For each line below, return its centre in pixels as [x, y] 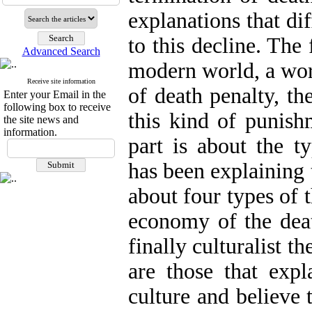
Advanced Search [61, 51]
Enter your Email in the [55, 94]
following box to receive [57, 107]
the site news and [41, 119]
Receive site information [61, 81]
